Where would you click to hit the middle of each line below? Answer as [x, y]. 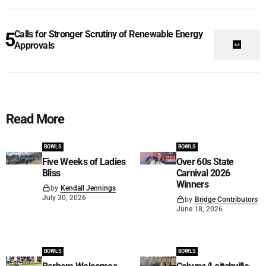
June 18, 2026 [199, 209]
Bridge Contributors [226, 199]
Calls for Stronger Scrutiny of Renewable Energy [108, 34]
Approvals [34, 46]
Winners [192, 184]
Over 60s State [205, 161]
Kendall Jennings [88, 188]
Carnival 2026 [203, 173]
